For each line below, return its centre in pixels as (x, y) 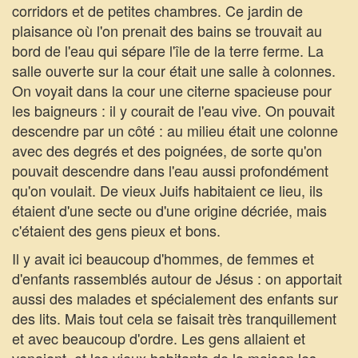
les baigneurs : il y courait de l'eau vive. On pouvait (173, 110)
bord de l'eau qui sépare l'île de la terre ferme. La (168, 50)
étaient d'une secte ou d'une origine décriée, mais (169, 210)
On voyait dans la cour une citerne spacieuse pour (172, 90)
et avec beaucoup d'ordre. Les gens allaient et (159, 338)
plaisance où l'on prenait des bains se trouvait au (167, 30)
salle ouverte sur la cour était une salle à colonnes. (174, 70)
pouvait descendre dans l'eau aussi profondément (170, 170)
